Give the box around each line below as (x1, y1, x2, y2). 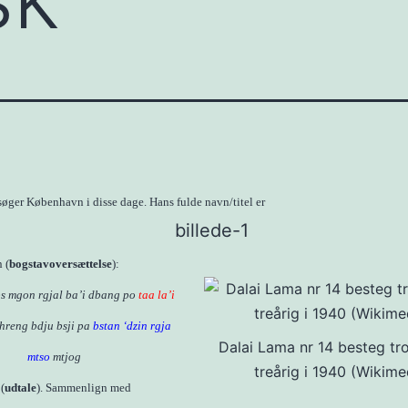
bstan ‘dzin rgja (92, 319, 171, 332)
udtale (5, 381, 36, 394)
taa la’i (138, 288, 175, 301)
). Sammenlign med (36, 381, 131, 394)
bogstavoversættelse (9, 257, 112, 270)
